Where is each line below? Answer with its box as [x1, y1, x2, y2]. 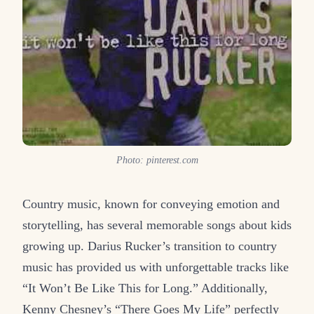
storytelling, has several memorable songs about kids [22, 218, 292, 233]
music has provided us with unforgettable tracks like [22, 260, 289, 275]
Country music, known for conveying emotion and [22, 197, 280, 212]
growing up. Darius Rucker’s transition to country [22, 239, 277, 254]
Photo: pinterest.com [116, 155, 198, 166]
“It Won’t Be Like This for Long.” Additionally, [22, 281, 268, 296]
